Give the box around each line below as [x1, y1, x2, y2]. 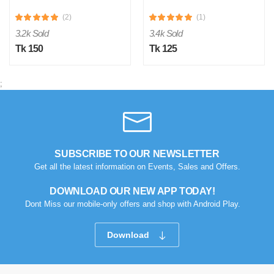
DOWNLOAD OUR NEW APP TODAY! [50, 186, 215, 197]
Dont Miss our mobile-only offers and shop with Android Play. [24, 199, 240, 209]
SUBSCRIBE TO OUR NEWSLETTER [54, 149, 220, 160]
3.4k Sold [149, 28, 182, 39]
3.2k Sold [15, 28, 48, 39]
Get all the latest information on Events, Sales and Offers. [34, 162, 240, 172]
